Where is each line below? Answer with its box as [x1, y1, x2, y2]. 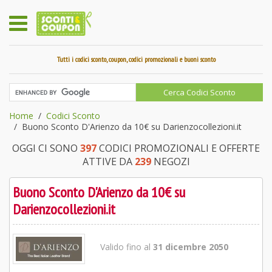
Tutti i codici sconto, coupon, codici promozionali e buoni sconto [56, 55, 216, 64]
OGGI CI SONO [12, 141, 80, 155]
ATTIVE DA [82, 155, 135, 168]
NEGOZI [151, 155, 190, 168]
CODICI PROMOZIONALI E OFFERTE [97, 141, 260, 155]
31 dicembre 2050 [152, 241, 228, 253]
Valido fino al [100, 241, 153, 253]
